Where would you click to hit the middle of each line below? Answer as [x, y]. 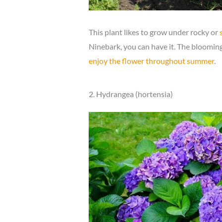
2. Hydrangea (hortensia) [131, 94]
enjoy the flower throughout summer [151, 61]
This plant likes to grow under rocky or [154, 32]
